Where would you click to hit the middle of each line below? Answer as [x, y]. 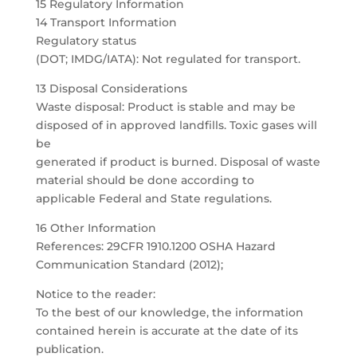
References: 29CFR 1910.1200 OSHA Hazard [155, 246]
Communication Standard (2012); [129, 265]
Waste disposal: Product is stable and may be [165, 107]
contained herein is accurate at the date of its [167, 331]
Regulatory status [86, 41]
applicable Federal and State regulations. [153, 198]
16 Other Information [96, 228]
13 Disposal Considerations [111, 88]
